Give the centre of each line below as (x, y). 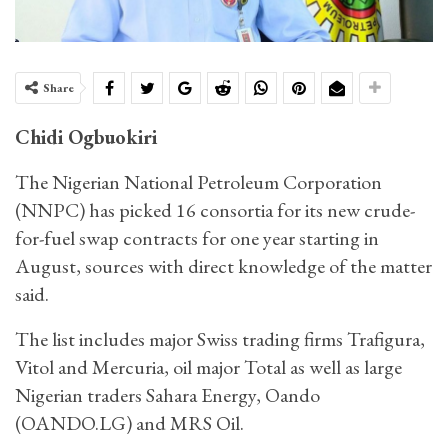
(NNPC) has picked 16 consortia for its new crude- (215, 210)
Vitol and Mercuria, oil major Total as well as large (208, 367)
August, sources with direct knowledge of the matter (223, 266)
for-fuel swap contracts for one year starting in (197, 238)
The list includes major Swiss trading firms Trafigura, (220, 339)
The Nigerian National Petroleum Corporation (198, 182)
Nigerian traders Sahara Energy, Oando (167, 395)
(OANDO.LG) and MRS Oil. (129, 423)
